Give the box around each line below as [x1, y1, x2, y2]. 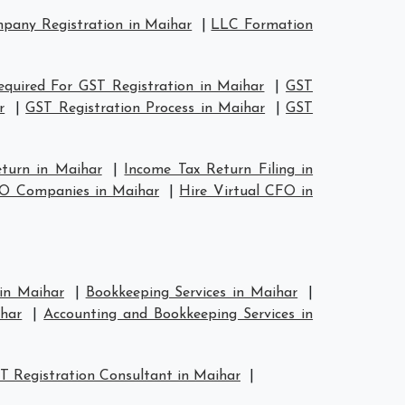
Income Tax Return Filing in [124, 163, 314, 177]
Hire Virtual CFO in [179, 184, 314, 199]
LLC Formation [211, 18, 314, 33]
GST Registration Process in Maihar [25, 101, 266, 116]
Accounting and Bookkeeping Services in [43, 307, 314, 322]
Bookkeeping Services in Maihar [85, 286, 298, 300]
